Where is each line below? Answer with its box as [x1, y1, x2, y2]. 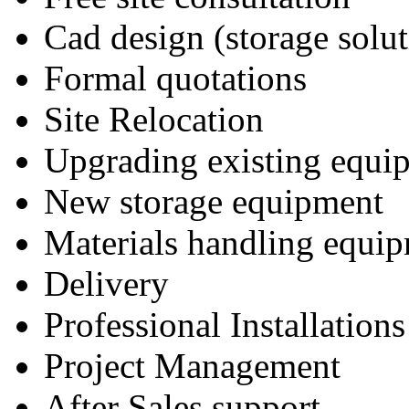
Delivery [44, 264, 169, 304]
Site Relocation [44, 100, 264, 140]
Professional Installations [44, 305, 405, 345]
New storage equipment [44, 182, 383, 222]
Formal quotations [44, 58, 307, 99]
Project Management [44, 346, 341, 386]
